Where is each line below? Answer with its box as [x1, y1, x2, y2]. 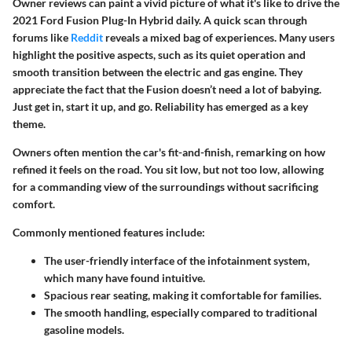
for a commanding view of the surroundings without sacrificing [13, 179, 318, 193]
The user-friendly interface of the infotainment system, [44, 253, 310, 267]
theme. [13, 116, 46, 130]
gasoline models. [44, 322, 124, 336]
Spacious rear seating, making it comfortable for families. [44, 288, 321, 302]
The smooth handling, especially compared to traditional [44, 305, 317, 319]
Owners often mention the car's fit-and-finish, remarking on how [13, 145, 325, 159]
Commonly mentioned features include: [13, 225, 205, 239]
